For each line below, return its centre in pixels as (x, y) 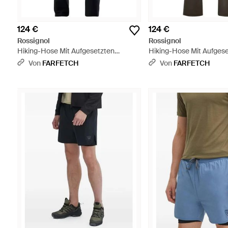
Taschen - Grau (174, 61)
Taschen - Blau (41, 61)
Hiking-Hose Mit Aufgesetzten (66, 51)
